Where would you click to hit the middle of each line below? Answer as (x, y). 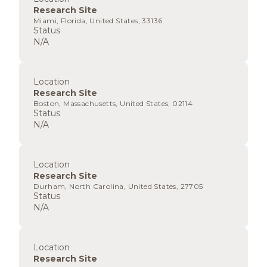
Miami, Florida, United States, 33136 (98, 21)
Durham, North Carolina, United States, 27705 (118, 186)
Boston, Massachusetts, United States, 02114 (113, 103)
